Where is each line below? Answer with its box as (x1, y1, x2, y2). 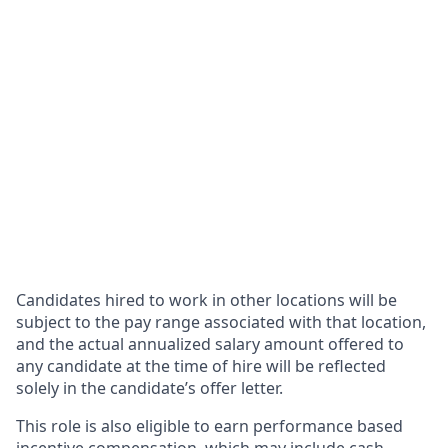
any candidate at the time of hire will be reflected (16, 355, 386, 377)
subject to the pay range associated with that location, (16, 311, 426, 333)
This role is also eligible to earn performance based (16, 415, 403, 437)
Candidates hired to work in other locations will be (16, 289, 397, 311)
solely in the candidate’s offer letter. (16, 377, 283, 399)
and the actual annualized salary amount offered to (16, 333, 404, 355)
